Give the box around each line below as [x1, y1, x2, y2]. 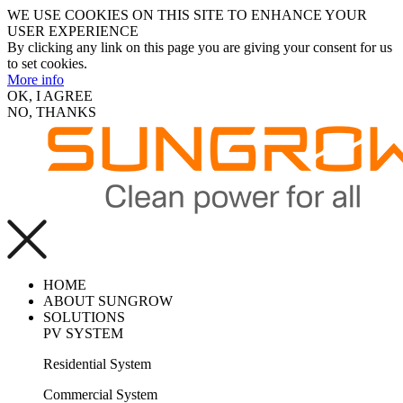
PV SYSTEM [43, 326, 123, 341]
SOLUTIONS [43, 309, 125, 325]
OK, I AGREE [7, 88, 93, 103]
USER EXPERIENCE [7, 23, 139, 39]
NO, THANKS [7, 104, 96, 120]
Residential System [43, 356, 151, 372]
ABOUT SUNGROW [43, 293, 173, 309]
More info [7, 72, 64, 87]
